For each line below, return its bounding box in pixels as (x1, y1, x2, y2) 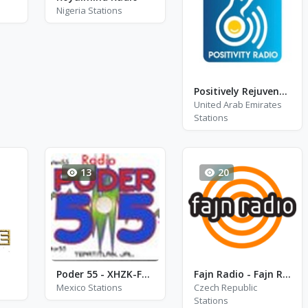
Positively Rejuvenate (278, 84, 287, 98)
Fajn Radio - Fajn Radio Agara (282, 267, 291, 280)
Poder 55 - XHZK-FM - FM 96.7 (142, 267, 150, 280)
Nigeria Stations (56, 4, 122, 16)
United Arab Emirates (193, 98, 282, 111)
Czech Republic (193, 281, 257, 294)
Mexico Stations (56, 281, 122, 294)
